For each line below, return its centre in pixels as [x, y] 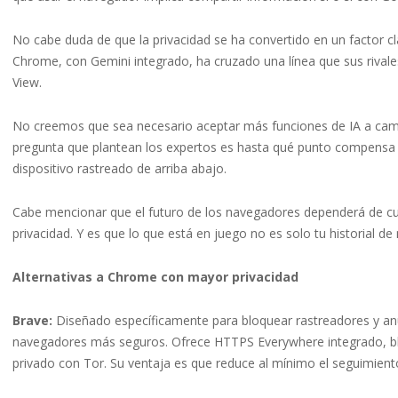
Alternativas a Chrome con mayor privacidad [155, 277]
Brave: [32, 321]
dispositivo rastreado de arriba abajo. [119, 169]
